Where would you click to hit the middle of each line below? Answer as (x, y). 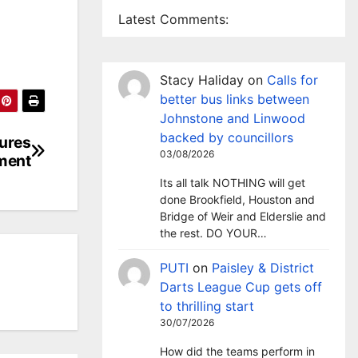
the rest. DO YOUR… (213, 233)
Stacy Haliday (202, 80)
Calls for (292, 80)
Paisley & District (263, 268)
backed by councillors (227, 137)
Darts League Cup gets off (241, 287)
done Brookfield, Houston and (237, 199)
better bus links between (235, 99)
